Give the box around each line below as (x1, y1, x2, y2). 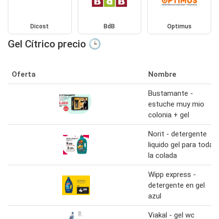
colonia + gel (148, 110, 189, 119)
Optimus (167, 22, 192, 30)
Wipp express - (148, 170, 196, 179)
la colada (148, 151, 177, 160)
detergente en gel (148, 180, 205, 190)
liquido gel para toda (148, 140, 213, 149)
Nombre (148, 69, 176, 79)
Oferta (12, 69, 36, 79)
